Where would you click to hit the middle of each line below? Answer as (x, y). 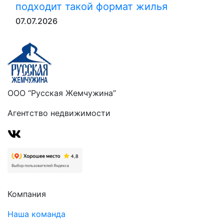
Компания (27, 194)
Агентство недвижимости (59, 113)
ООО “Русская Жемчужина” (62, 93)
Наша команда (36, 214)
